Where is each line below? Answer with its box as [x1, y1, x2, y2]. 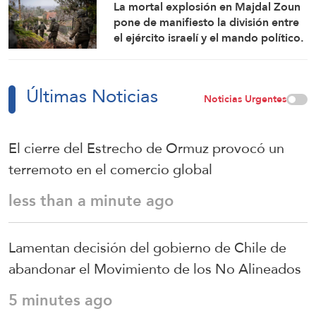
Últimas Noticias [26, 79, 158, 114]
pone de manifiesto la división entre [114, 11, 300, 32]
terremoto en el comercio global [8, 156, 212, 183]
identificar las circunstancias [114, 58, 260, 79]
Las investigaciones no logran [114, 42, 267, 63]
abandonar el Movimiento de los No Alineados [8, 255, 301, 283]
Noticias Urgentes [204, 90, 286, 109]
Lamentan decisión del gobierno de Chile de [8, 234, 286, 262]
